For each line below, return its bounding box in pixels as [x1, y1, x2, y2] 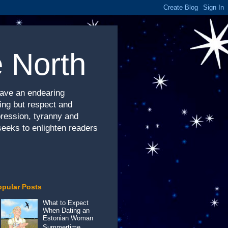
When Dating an [43, 207, 90, 215]
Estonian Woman [43, 214, 94, 222]
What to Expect [43, 199, 89, 207]
